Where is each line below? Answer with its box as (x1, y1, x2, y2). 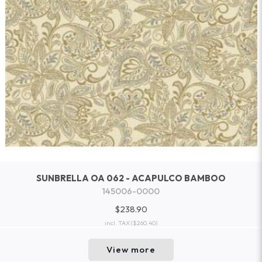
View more (106, 244, 156, 256)
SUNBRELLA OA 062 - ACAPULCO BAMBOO (36, 173, 226, 184)
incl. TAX (105, 219, 130, 227)
